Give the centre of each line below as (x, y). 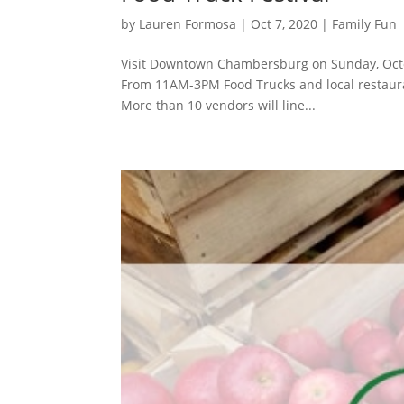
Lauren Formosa (188, 23)
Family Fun (365, 23)
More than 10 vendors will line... (219, 105)
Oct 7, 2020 (285, 23)
